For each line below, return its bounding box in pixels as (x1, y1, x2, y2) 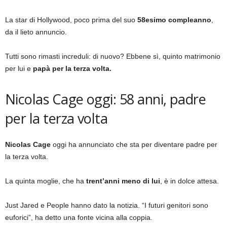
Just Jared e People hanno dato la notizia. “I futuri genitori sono (5, 201, 208, 209)
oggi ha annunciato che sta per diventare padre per (51, 140, 217, 148)
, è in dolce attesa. (160, 177, 219, 185)
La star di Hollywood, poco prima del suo (5, 16, 137, 24)
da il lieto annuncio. (5, 28, 67, 36)
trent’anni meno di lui (86, 177, 160, 185)
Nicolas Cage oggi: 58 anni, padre (5, 90, 206, 108)
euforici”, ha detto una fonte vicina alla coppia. (5, 213, 153, 221)
